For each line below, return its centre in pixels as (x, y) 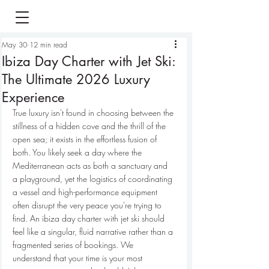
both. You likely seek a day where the (78, 152)
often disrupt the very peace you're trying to (88, 205)
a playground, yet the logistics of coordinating (94, 179)
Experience (33, 97)
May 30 (14, 45)
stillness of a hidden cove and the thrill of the (90, 126)
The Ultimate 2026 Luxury (76, 79)
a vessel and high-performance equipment (86, 192)
